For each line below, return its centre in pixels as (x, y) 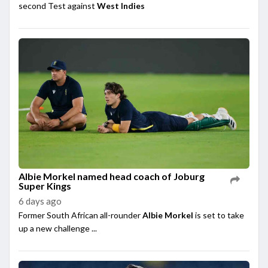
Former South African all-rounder (80, 215)
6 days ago (40, 201)
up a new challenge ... (58, 228)
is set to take (220, 215)
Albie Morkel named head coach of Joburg (112, 176)
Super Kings (45, 185)
